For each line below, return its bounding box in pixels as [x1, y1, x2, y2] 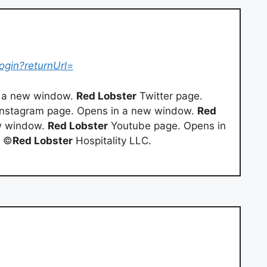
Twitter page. [136, 89, 203, 102]
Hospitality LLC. [73, 134, 151, 147]
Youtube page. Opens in [108, 119, 226, 132]
